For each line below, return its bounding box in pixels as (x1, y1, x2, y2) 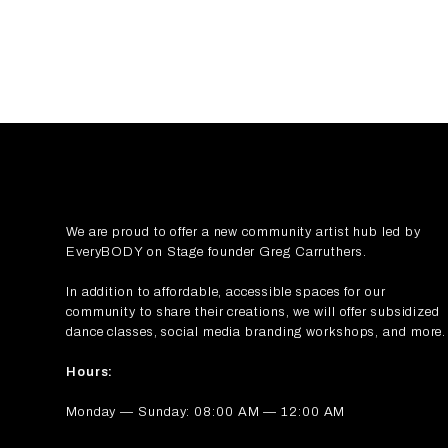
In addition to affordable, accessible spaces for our (65, 284, 386, 299)
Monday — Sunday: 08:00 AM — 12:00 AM (65, 404, 346, 419)
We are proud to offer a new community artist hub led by (65, 224, 421, 239)
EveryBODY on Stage (65, 244, 205, 259)
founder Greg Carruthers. (204, 244, 367, 259)
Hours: (65, 364, 114, 379)
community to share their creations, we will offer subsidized (65, 304, 440, 319)
